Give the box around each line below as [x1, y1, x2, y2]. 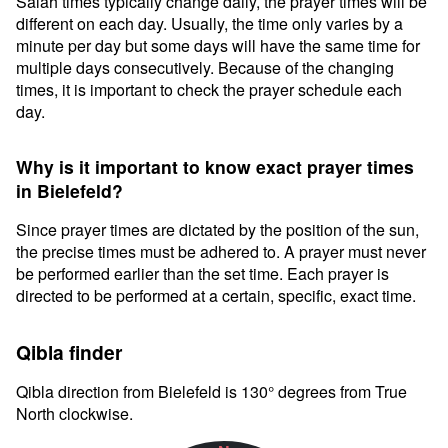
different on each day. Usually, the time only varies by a [16, 12, 403, 35]
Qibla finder [16, 338, 122, 366]
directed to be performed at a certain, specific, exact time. [16, 284, 416, 307]
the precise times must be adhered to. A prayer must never [16, 240, 426, 263]
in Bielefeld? [16, 178, 123, 203]
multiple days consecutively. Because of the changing [16, 56, 394, 79]
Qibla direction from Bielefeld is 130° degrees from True [16, 380, 407, 403]
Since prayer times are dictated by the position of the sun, [16, 218, 419, 241]
